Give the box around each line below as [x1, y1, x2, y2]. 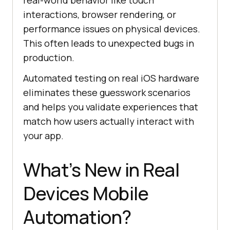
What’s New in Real [23, 157, 179, 183]
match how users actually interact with [23, 115, 194, 128]
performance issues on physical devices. [23, 23, 200, 35]
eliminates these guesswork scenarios [23, 86, 190, 99]
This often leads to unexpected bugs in [23, 37, 194, 50]
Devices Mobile [23, 181, 148, 206]
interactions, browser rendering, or [23, 8, 176, 21]
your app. [23, 129, 64, 142]
